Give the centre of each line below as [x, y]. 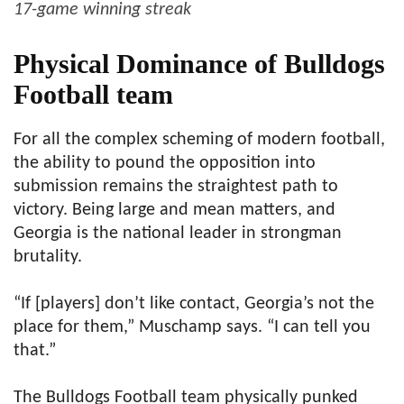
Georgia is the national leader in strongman [178, 234]
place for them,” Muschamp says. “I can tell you [192, 328]
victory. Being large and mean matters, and [174, 211]
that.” [35, 351]
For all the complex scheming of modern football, [199, 140]
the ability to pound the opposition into [165, 164]
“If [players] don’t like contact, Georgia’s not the [194, 304]
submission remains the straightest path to [176, 187]
